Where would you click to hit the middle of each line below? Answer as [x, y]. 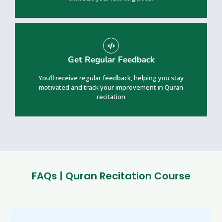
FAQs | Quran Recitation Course [111, 176]
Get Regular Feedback [111, 60]
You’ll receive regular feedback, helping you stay [111, 78]
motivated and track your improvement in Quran [111, 87]
